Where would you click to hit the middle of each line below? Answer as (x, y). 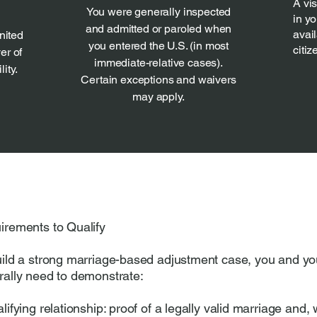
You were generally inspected (158, 12)
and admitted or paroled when (158, 29)
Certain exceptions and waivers (158, 80)
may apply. (158, 97)
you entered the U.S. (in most (158, 46)
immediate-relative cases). (158, 63)
